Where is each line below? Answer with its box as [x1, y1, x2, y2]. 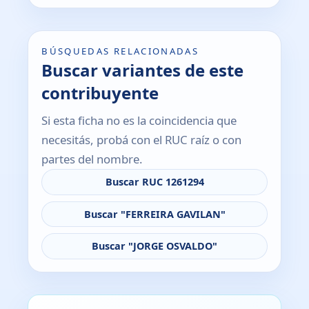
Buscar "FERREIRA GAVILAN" [83, 207, 226, 221]
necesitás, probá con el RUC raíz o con [41, 132, 242, 148]
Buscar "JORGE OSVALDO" [92, 239, 217, 252]
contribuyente [41, 81, 159, 104]
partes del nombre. [41, 151, 143, 168]
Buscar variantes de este [41, 59, 244, 81]
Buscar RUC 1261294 [105, 175, 204, 189]
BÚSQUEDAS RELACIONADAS [41, 45, 199, 57]
